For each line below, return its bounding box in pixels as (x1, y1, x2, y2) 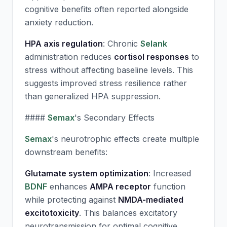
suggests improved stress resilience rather (25, 78, 187, 88)
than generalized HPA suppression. (25, 91, 161, 101)
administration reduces (25, 52, 114, 62)
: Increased (148, 168, 191, 178)
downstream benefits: (25, 147, 107, 157)
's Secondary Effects (74, 112, 155, 123)
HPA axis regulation (25, 39, 103, 49)
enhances (47, 181, 90, 192)
